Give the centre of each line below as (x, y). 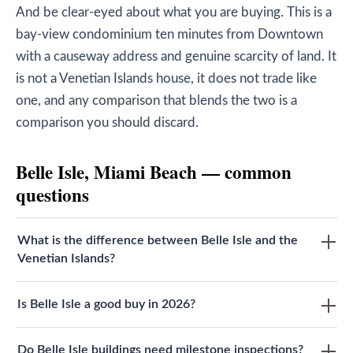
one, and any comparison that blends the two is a (156, 101)
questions (52, 195)
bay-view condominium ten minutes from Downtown (169, 35)
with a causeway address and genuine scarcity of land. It (176, 57)
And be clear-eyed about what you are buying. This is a (174, 13)
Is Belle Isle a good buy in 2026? (106, 305)
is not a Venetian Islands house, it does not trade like (166, 79)
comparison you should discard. (107, 123)
